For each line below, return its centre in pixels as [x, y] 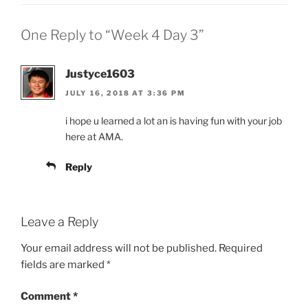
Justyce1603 [100, 74]
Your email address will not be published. [119, 248]
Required [241, 248]
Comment [47, 297]
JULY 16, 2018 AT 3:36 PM [125, 93]
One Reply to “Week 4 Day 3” [112, 35]
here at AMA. [94, 137]
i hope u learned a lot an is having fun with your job [174, 121]
